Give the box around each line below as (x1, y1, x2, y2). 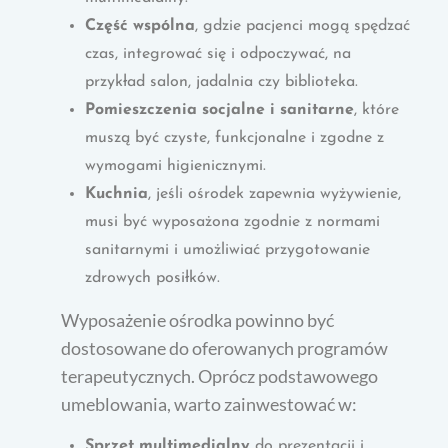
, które (354, 101, 400, 118)
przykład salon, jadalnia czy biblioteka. (85, 73, 359, 90)
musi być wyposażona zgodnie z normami (85, 213, 381, 230)
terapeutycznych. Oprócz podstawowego (61, 364, 379, 387)
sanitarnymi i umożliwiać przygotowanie (85, 241, 371, 258)
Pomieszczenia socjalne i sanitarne (85, 101, 355, 118)
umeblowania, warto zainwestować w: (61, 392, 358, 415)
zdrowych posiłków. (85, 269, 221, 286)
